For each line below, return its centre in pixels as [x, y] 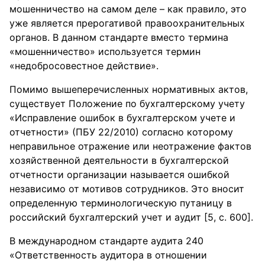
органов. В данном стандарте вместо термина [119, 37]
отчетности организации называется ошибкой [119, 174]
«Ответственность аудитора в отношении [108, 255]
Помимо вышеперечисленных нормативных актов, [129, 89]
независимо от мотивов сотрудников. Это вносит [127, 189]
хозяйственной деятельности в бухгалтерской [119, 160]
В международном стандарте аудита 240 [106, 241]
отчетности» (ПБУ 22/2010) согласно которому [121, 132]
